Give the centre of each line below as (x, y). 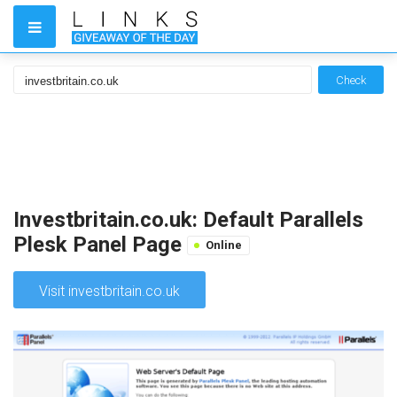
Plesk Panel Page (100, 245)
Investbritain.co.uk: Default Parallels (188, 220)
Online (224, 245)
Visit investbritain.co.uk (109, 291)
